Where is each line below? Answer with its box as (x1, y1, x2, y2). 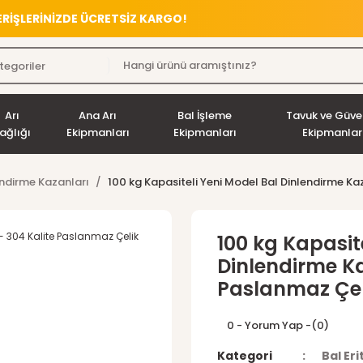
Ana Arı (79, 108, 117, 123)
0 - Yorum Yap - (227, 318, 311, 333)
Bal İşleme (177, 108, 233, 123)
